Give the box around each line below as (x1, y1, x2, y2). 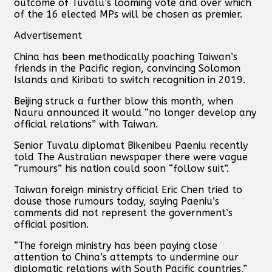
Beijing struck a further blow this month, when (14, 95, 233, 107)
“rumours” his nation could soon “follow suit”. (14, 162, 229, 174)
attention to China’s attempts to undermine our (14, 251, 239, 263)
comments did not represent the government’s (14, 206, 233, 219)
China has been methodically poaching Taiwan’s (14, 50, 237, 63)
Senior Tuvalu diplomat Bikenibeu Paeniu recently (14, 139, 248, 151)
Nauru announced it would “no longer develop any (14, 106, 256, 118)
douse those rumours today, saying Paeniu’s (14, 195, 219, 207)
